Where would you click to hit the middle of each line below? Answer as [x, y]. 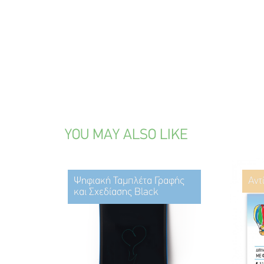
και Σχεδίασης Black [116, 192]
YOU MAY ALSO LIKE [126, 135]
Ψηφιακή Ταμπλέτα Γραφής [129, 181]
